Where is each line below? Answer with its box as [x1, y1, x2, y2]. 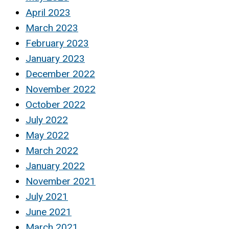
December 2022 [26, 67, 95, 80]
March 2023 [26, 21, 78, 34]
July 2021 [26, 190, 68, 202]
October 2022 [26, 98, 85, 110]
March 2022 [26, 144, 78, 156]
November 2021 [26, 175, 96, 187]
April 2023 [26, 6, 71, 18]
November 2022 [26, 83, 96, 95]
